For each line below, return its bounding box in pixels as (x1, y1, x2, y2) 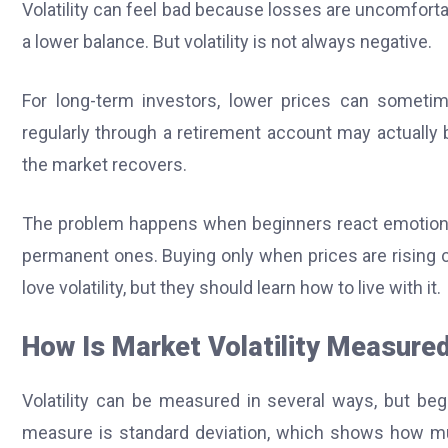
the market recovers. (22, 153, 187, 175)
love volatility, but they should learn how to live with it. (22, 276, 441, 298)
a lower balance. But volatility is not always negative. (22, 30, 432, 52)
